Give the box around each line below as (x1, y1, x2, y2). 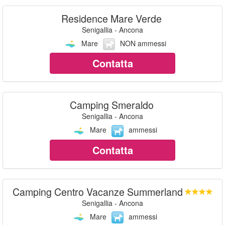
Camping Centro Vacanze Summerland (12, 184, 183, 199)
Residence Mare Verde (61, 11, 162, 26)
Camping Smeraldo (69, 97, 154, 113)
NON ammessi (120, 38, 166, 48)
